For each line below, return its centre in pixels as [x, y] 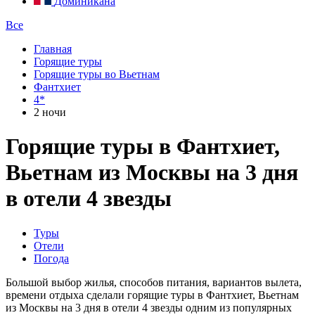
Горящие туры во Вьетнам [97, 74]
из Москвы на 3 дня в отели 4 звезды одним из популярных [149, 307]
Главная [53, 49]
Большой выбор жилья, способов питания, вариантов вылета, [154, 282]
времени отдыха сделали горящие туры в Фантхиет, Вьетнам [152, 295]
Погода [51, 258]
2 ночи [50, 112]
